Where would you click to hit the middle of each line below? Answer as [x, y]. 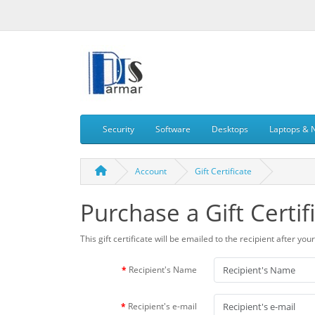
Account [151, 171]
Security [118, 129]
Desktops [230, 129]
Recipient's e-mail [162, 306]
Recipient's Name [163, 269]
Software [173, 129]
